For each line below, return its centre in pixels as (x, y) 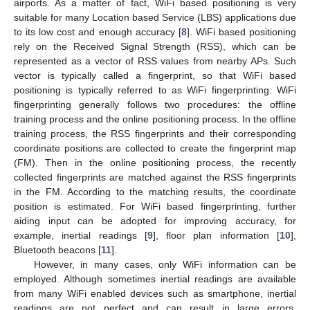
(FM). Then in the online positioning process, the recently (155, 162)
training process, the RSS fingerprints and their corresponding (155, 133)
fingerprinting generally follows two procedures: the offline (155, 104)
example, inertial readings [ (81, 235)
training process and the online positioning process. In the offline (155, 119)
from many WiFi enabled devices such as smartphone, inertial (155, 293)
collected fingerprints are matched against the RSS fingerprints (155, 177)
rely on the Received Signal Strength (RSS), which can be (155, 46)
